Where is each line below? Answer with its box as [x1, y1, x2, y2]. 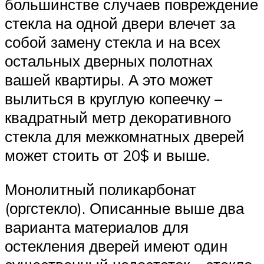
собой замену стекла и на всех [5, 32, 220, 52]
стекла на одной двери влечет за [5, 14, 235, 33]
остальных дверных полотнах [5, 51, 213, 71]
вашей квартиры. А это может [5, 70, 213, 90]
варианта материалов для [5, 217, 189, 237]
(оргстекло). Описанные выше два [5, 199, 244, 218]
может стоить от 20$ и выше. [5, 146, 210, 165]
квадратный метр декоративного [5, 108, 231, 127]
